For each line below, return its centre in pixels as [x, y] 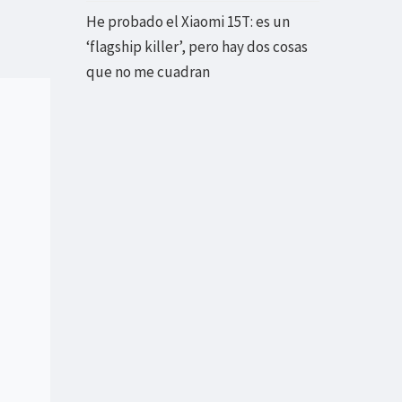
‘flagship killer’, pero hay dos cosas [197, 47]
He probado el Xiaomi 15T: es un [188, 22]
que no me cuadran [148, 72]
